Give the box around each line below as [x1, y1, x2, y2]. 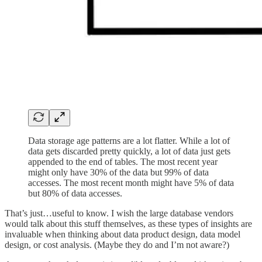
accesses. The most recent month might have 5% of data [28, 177, 234, 188]
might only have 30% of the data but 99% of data [28, 167, 209, 177]
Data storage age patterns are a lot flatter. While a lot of [28, 135, 230, 146]
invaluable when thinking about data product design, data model [5, 229, 240, 239]
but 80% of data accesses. [28, 188, 122, 198]
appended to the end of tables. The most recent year [28, 156, 218, 167]
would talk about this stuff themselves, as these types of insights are [5, 218, 252, 229]
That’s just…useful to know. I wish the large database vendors [5, 208, 233, 218]
